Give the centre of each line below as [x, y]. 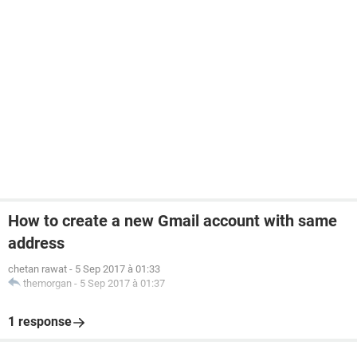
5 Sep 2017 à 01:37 [122, 283]
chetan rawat [37, 269]
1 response [40, 322]
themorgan [47, 283]
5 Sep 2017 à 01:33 [118, 269]
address [36, 243]
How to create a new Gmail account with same [173, 221]
